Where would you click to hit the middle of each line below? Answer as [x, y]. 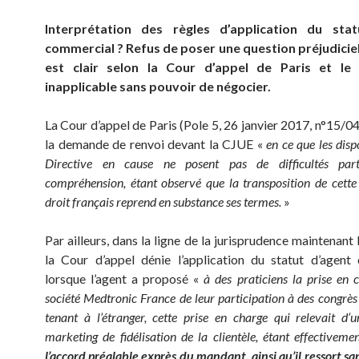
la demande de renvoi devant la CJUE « [155, 144]
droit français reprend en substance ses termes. [163, 202]
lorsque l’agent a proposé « [125, 279]
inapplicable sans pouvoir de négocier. [158, 87]
